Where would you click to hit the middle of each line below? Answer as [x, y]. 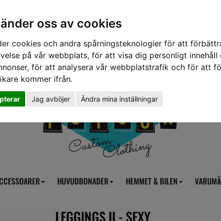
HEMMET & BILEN [152, 181]
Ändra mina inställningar [119, 99]
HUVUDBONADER [83, 181]
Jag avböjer [51, 99]
